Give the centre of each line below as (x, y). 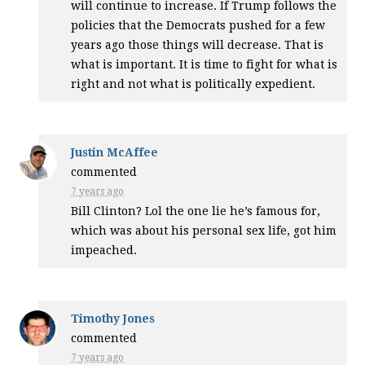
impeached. (104, 250)
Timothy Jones (113, 319)
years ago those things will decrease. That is (198, 45)
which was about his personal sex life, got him (204, 231)
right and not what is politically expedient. (193, 84)
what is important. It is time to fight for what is (204, 64)
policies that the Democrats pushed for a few (198, 25)
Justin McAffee (115, 152)
